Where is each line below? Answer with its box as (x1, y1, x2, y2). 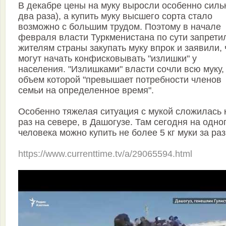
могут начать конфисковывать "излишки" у (18, 53, 197, 64)
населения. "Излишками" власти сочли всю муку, (18, 64, 224, 75)
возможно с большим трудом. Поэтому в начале (18, 22, 221, 32)
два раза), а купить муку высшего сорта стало (18, 11, 212, 22)
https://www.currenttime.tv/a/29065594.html (18, 149, 192, 159)
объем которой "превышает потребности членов (18, 75, 221, 85)
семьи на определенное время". (18, 85, 154, 96)
